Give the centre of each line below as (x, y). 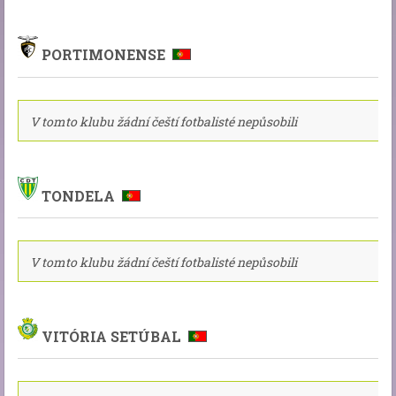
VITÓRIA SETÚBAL (113, 337)
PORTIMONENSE (105, 55)
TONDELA (80, 196)
